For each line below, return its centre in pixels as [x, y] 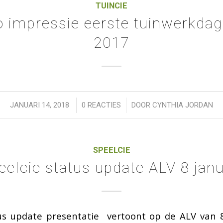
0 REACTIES [101, 105]
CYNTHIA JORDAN [183, 105]
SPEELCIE [111, 150]
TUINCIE [111, 6]
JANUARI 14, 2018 [40, 105]
